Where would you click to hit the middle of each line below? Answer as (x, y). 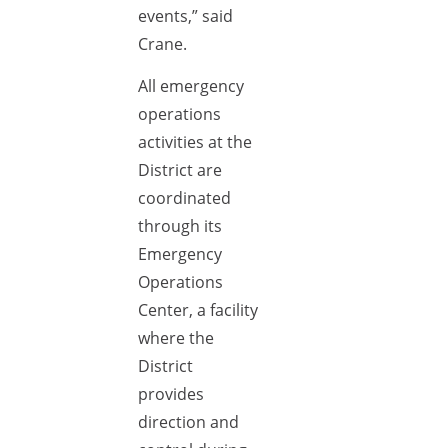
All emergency (191, 86)
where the (176, 338)
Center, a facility (198, 310)
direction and (188, 422)
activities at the (195, 142)
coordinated (184, 198)
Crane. (162, 44)
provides (171, 394)
